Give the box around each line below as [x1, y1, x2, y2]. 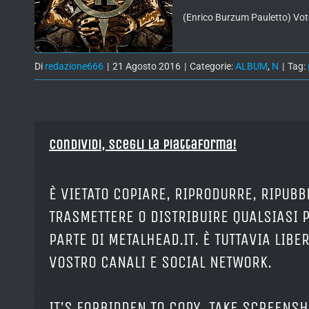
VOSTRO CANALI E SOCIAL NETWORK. [49, 252, 272, 272]
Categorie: [190, 61, 235, 72]
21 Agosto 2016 [112, 61, 181, 72]
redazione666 [45, 61, 103, 72]
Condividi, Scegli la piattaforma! [49, 137, 237, 153]
